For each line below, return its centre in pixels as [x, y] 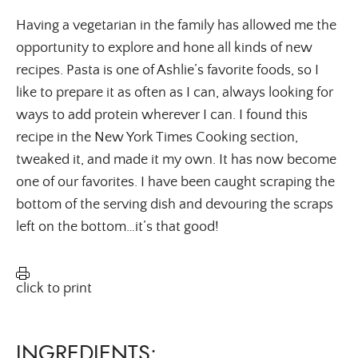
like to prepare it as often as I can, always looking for [175, 92]
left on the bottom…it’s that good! [117, 227]
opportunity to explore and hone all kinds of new [164, 48]
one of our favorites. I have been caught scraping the [175, 182]
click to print [54, 288]
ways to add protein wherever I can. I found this [162, 115]
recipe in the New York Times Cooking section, [157, 137]
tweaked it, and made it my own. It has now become [176, 159]
